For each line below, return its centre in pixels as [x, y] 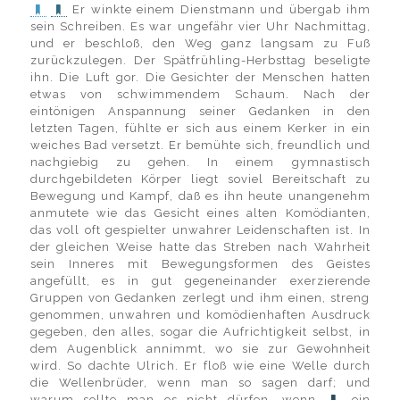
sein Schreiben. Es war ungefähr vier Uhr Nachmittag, [200, 26]
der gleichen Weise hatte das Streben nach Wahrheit [200, 247]
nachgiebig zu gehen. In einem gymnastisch [200, 162]
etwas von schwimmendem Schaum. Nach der [200, 94]
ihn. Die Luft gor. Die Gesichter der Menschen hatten [200, 77]
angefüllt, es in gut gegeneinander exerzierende [200, 281]
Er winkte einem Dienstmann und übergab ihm [221, 9]
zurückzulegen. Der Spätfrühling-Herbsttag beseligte [200, 60]
